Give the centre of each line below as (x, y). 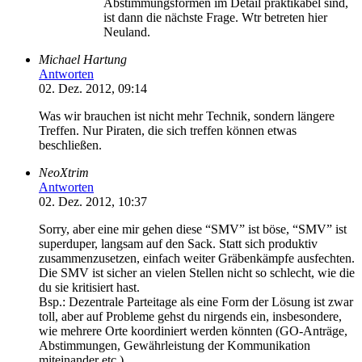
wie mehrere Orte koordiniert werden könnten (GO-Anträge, (193, 330)
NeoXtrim (64, 172)
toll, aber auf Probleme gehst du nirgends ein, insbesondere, (190, 316)
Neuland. (127, 32)
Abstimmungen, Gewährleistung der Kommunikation (175, 345)
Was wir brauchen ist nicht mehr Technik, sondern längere (187, 116)
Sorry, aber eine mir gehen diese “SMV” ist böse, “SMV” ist (193, 229)
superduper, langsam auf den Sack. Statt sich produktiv (178, 243)
